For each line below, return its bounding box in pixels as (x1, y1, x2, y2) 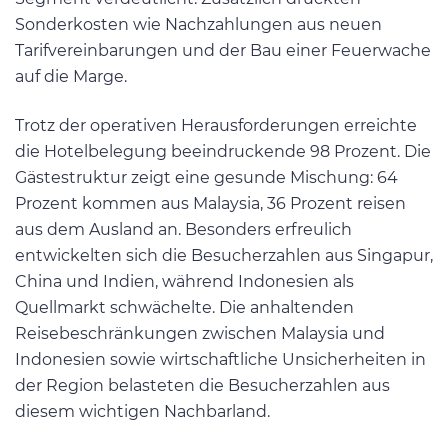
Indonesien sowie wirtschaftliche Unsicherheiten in (15, 350, 426, 370)
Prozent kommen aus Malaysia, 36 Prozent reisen (15, 194, 406, 214)
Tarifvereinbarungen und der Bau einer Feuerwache (15, 40, 431, 60)
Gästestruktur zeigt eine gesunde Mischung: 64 (15, 168, 398, 188)
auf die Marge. (15, 66, 127, 86)
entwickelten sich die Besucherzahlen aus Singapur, (15, 246, 433, 266)
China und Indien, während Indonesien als (15, 272, 354, 292)
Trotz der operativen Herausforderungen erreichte (15, 116, 417, 136)
